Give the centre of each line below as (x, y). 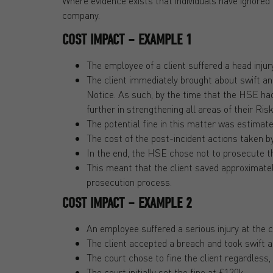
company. (81, 15)
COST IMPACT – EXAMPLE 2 (127, 203)
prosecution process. (129, 182)
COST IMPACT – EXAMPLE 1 (127, 40)
